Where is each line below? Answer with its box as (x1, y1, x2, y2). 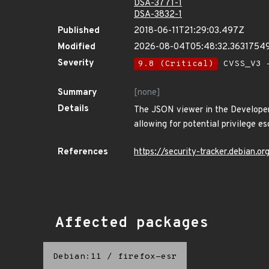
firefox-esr (118, 252, 177, 262)
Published (58, 25, 100, 37)
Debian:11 (53, 252, 101, 262)
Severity (58, 58, 94, 69)
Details (58, 103, 89, 115)
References (58, 147, 108, 158)
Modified (58, 41, 95, 53)
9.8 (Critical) (138, 59, 214, 69)
